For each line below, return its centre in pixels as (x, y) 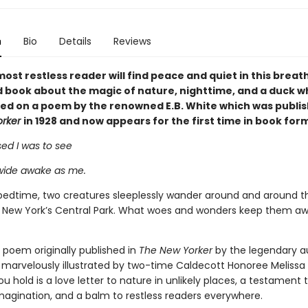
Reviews (132, 41)
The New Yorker (177, 250)
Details (75, 41)
